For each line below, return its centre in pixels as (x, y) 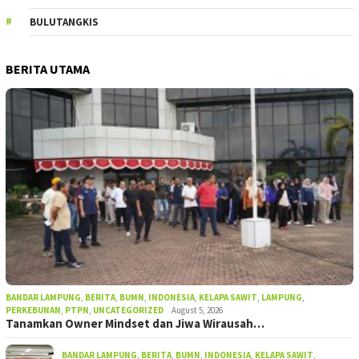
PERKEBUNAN (33, 310)
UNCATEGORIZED (128, 310)
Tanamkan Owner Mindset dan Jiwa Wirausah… (135, 323)
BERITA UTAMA (48, 69)
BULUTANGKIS (64, 22)
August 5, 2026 (197, 310)
